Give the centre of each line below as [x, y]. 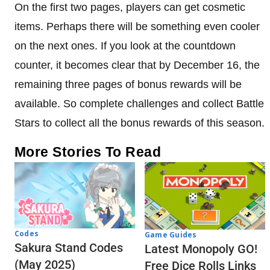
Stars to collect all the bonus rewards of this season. [140, 123]
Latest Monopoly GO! [201, 249]
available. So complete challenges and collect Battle [139, 103]
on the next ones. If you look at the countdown [125, 46]
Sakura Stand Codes [69, 247]
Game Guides [171, 235]
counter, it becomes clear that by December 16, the [137, 65]
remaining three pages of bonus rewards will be [128, 84]
